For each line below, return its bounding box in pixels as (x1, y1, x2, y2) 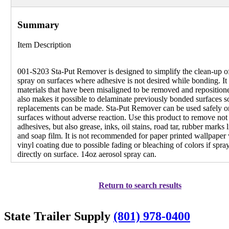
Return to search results (99, 181, 181, 190)
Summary (17, 19, 60, 31)
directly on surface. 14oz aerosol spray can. (17, 150, 157, 159)
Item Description (17, 40, 72, 50)
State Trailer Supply (4, 209, 113, 223)
